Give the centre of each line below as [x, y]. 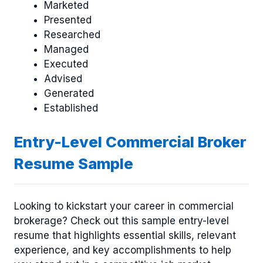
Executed [66, 64]
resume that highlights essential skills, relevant [125, 236]
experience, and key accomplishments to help [123, 250]
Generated [69, 94]
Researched [72, 35]
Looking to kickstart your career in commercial [124, 206]
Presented [68, 20]
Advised [63, 79]
